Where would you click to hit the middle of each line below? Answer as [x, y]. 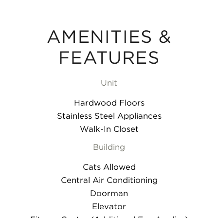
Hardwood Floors [109, 103]
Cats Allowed [109, 167]
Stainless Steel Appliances [109, 116]
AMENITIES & [109, 37]
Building [109, 147]
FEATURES [109, 58]
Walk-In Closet [109, 129]
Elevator [109, 207]
